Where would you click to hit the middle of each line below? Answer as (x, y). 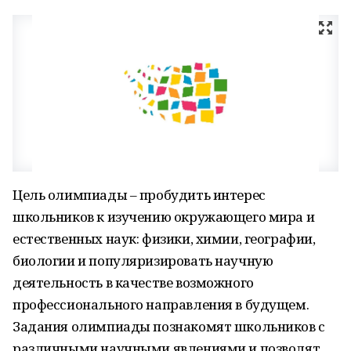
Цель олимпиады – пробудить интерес (139, 195)
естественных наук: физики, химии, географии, (164, 239)
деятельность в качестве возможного (133, 282)
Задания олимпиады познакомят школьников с (169, 326)
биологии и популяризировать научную (143, 261)
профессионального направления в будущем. (161, 304)
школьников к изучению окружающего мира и (164, 217)
